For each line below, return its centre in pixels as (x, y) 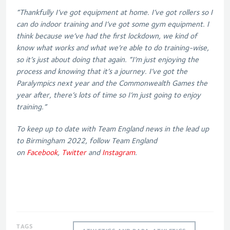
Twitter (74, 152)
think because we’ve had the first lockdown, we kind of (107, 36)
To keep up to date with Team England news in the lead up (113, 129)
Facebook (42, 152)
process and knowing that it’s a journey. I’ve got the (102, 71)
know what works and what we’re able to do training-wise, (113, 47)
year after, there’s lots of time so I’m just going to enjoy (109, 95)
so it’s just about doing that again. (72, 59)
